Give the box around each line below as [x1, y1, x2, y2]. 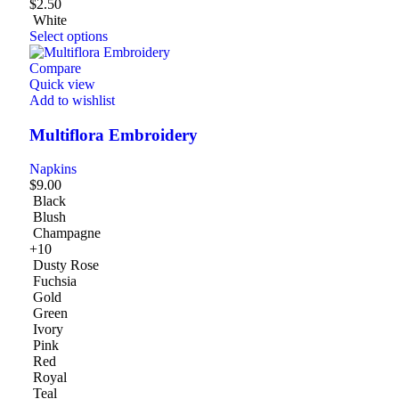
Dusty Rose [33, 257, 99, 273]
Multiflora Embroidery [29, 125, 198, 144]
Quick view [29, 77, 95, 93]
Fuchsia [33, 273, 77, 289]
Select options [29, 28, 108, 45]
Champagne [33, 225, 101, 241]
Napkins [29, 161, 77, 177]
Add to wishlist [29, 93, 115, 109]
